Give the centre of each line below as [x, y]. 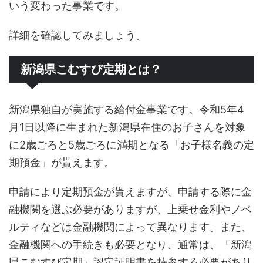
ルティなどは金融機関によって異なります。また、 [130, 227]
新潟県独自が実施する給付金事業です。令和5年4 [127, 110]
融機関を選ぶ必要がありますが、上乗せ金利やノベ [130, 210]
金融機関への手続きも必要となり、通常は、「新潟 [130, 245]
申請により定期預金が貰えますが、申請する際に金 [130, 192]
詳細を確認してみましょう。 [77, 35]
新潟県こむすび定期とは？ [91, 70]
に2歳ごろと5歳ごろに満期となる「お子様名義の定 [131, 145]
